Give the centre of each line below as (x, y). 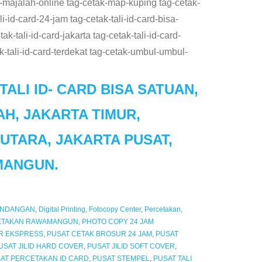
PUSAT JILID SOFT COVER (131, 247)
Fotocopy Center (115, 210)
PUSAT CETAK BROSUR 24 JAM (99, 234)
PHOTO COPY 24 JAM (118, 222)
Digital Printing (62, 210)
